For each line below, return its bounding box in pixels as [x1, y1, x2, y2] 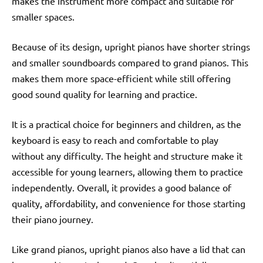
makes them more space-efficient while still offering [12, 72, 231, 84]
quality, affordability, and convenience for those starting [12, 197, 245, 209]
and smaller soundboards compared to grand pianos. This [12, 56, 248, 68]
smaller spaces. [12, 10, 75, 22]
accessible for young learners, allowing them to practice [12, 165, 243, 177]
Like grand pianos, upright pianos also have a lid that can [12, 242, 245, 255]
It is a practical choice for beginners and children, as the [12, 117, 241, 130]
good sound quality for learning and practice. [12, 87, 197, 100]
